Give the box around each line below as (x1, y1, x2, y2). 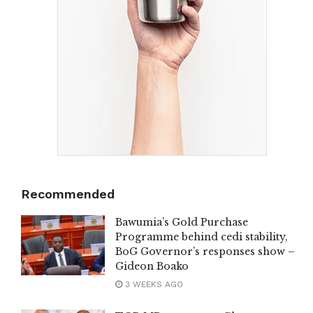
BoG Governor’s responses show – (115, 245, 295, 259)
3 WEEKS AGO (122, 279, 183, 290)
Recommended (21, 187, 115, 202)
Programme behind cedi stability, (115, 231, 288, 244)
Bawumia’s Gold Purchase (115, 216, 248, 229)
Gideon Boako (115, 260, 189, 273)
